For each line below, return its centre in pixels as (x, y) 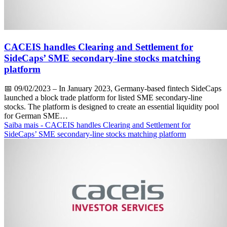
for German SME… (36, 116)
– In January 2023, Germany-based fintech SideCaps (136, 89)
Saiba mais (22, 125)
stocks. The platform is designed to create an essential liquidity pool (111, 107)
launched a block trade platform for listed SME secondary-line (103, 98)
